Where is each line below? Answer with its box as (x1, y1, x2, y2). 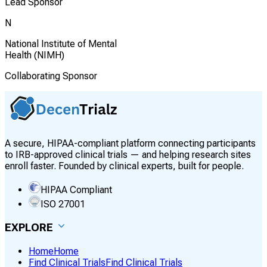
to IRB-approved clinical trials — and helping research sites (5, 148, 251, 160)
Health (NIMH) (5, 49, 64, 61)
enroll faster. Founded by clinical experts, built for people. (5, 160, 244, 172)
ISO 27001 (41, 198, 85, 210)
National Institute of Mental (5, 38, 117, 49)
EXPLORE (5, 221, 53, 235)
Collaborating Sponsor (5, 70, 97, 82)
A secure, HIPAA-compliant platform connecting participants (5, 137, 256, 149)
